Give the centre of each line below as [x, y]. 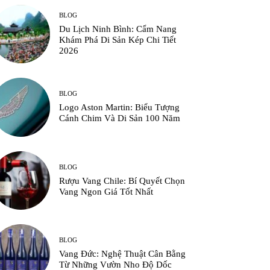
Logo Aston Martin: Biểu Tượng [120, 108]
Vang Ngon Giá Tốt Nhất [106, 191]
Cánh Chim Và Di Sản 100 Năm [120, 118]
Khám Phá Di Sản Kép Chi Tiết [118, 40]
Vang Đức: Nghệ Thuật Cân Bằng [123, 253]
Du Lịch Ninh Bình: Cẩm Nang [118, 29]
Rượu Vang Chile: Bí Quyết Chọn [122, 181]
